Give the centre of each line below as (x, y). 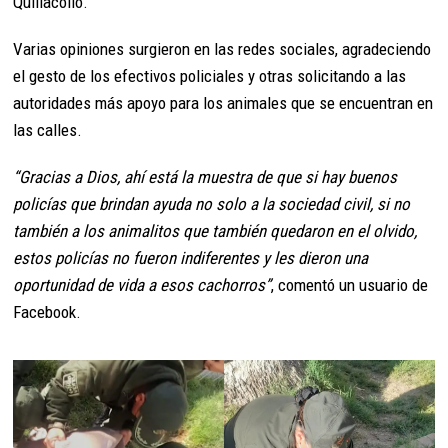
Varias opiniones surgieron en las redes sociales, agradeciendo (222, 48)
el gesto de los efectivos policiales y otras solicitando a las (210, 75)
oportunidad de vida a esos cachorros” (142, 284)
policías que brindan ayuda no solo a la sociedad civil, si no (212, 203)
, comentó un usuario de (350, 284)
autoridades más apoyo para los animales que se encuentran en (223, 102)
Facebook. (47, 311)
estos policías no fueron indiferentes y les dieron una (191, 257)
